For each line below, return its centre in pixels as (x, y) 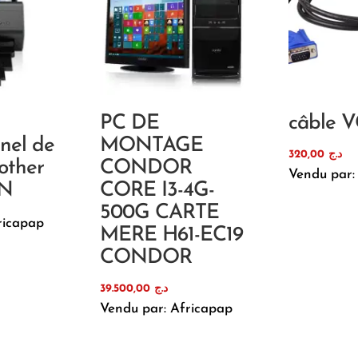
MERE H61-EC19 (171, 236)
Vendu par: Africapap (166, 309)
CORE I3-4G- (157, 191)
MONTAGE (151, 146)
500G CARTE (159, 213)
